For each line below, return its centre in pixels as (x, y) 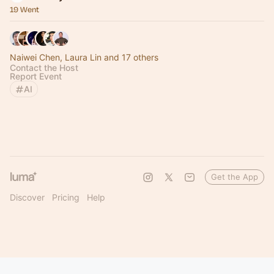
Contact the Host (44, 68)
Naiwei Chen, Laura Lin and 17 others (84, 57)
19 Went (24, 9)
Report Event (36, 76)
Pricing (66, 197)
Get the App (235, 177)
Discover (27, 197)
